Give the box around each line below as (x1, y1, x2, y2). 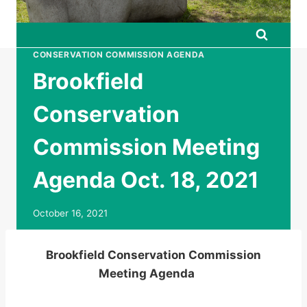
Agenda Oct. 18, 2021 (33, 166, 259, 193)
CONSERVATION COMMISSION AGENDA (33, 49, 205, 60)
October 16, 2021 (33, 207, 108, 219)
